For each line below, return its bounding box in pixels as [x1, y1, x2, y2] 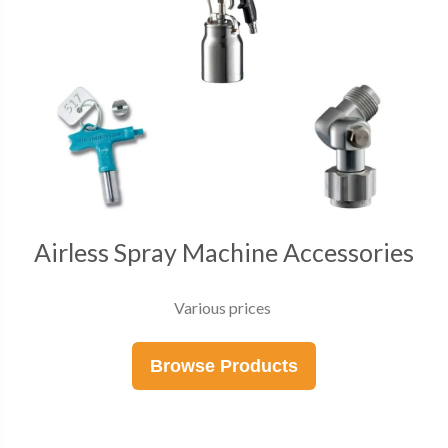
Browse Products [150, 356, 298, 377]
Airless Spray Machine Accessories [34, 237, 414, 268]
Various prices [174, 297, 274, 317]
